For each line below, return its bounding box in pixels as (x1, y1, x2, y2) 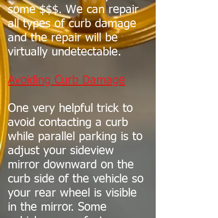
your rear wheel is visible (8, 187, 137, 199)
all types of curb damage (8, 18, 136, 30)
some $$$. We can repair (8, 4, 139, 16)
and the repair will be (8, 32, 118, 44)
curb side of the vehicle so (8, 173, 144, 185)
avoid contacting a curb (8, 117, 128, 128)
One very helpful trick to (8, 103, 133, 114)
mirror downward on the (8, 159, 134, 171)
